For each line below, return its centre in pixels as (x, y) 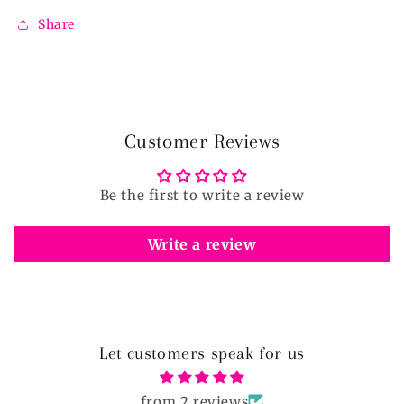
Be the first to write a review (202, 196)
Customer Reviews (202, 142)
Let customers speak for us (202, 354)
